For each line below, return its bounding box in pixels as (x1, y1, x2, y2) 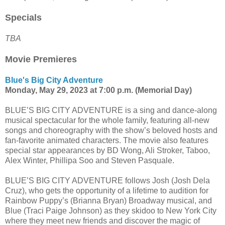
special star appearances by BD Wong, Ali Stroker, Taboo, (5, 146, 210, 155)
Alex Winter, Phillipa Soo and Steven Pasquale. (5, 156, 174, 165)
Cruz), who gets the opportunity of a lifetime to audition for (5, 186, 208, 195)
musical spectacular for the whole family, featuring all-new (5, 116, 209, 125)
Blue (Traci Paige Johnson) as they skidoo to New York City (5, 206, 216, 215)
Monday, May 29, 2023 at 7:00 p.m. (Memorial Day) (5, 85, 192, 94)
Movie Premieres (5, 54, 77, 64)
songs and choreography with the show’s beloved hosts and (5, 126, 217, 135)
